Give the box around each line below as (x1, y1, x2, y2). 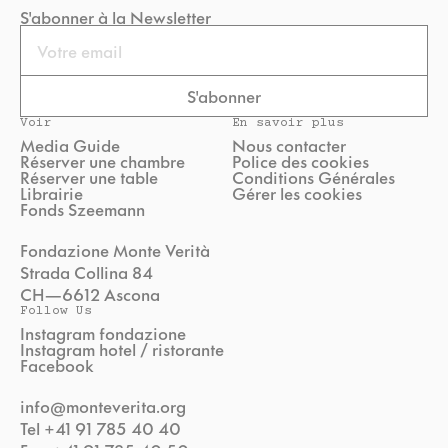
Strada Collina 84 (20, 259, 153, 285)
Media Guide (20, 132, 120, 158)
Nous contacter (232, 132, 346, 158)
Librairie (20, 180, 83, 206)
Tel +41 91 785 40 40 (20, 415, 181, 441)
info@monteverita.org (20, 393, 186, 419)
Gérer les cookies (232, 180, 362, 206)
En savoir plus (232, 116, 344, 131)
